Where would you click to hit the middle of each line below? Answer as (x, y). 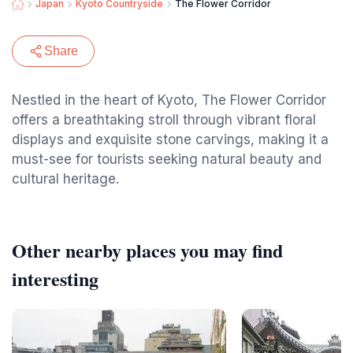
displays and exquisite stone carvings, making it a (170, 139)
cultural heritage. (65, 179)
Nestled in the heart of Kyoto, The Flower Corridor (169, 100)
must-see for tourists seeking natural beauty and (167, 159)
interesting (55, 279)
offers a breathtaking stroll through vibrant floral (164, 120)
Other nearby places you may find (147, 250)
